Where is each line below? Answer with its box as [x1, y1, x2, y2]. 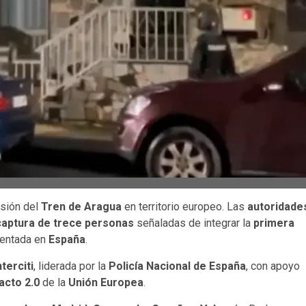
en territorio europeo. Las [122, 199, 247, 213]
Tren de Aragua [41, 199, 122, 213]
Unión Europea [68, 275, 143, 289]
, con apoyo [246, 259, 300, 273]
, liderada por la [33, 259, 109, 273]
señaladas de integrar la [134, 216, 253, 229]
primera [253, 216, 294, 229]
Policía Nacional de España [109, 259, 246, 273]
